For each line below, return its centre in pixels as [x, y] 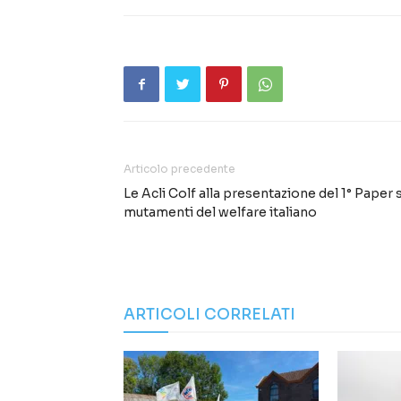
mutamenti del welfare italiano [220, 213]
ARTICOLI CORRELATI [209, 315]
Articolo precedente [179, 169]
